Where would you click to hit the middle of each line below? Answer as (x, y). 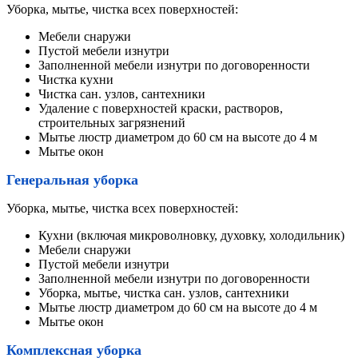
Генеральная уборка (72, 180)
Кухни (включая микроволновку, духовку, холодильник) (193, 236)
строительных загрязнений (112, 123)
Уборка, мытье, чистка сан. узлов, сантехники (164, 293)
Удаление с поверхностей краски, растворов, (161, 109)
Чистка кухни (76, 80)
